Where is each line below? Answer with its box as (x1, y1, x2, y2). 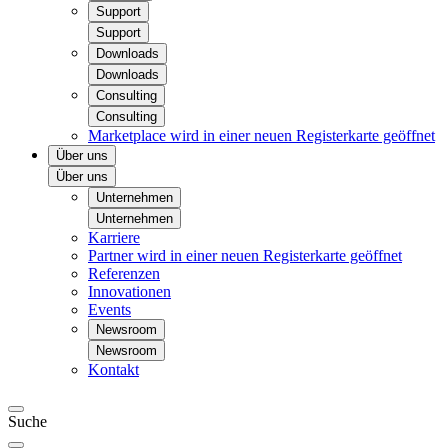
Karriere (88, 229, 140, 246)
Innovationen (88, 283, 171, 300)
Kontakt (88, 361, 139, 378)
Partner (88, 247, 137, 264)
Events (88, 301, 131, 318)
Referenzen (88, 265, 160, 282)
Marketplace (88, 127, 170, 144)
